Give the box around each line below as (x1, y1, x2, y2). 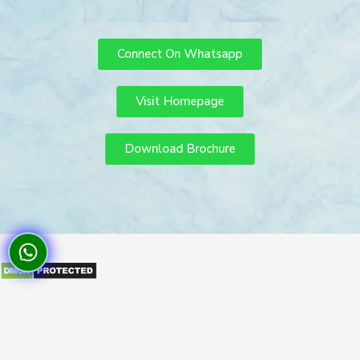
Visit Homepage (136, 93, 224, 110)
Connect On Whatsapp (117, 46, 243, 63)
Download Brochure (125, 141, 235, 157)
